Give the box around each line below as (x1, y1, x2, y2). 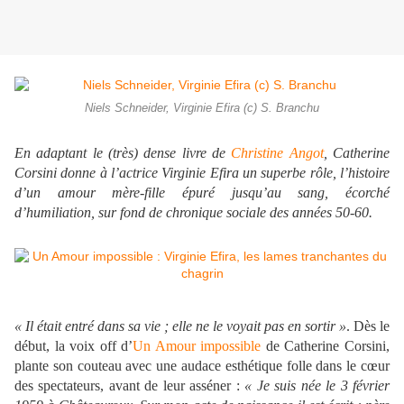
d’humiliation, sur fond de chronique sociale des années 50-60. (14, 205, 372, 221)
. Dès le (346, 318, 390, 335)
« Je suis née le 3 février (244, 378, 390, 394)
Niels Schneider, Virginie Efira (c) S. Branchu (85, 102, 319, 115)
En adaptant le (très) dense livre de (14, 145, 232, 161)
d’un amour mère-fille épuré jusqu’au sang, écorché (14, 185, 390, 201)
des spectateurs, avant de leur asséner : (14, 378, 245, 394)
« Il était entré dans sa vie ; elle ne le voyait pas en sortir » (14, 318, 346, 335)
